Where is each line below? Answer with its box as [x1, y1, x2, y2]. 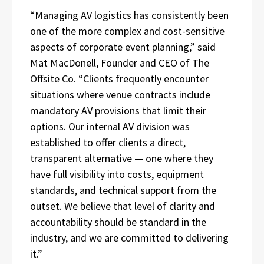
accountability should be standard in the [30, 214, 206, 229]
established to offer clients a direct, [30, 135, 186, 149]
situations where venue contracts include [30, 87, 210, 101]
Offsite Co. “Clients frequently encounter [30, 71, 209, 85]
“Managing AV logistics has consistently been [30, 8, 229, 22]
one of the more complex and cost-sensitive [30, 24, 225, 38]
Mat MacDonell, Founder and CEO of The [30, 55, 209, 70]
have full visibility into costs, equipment [30, 167, 204, 181]
